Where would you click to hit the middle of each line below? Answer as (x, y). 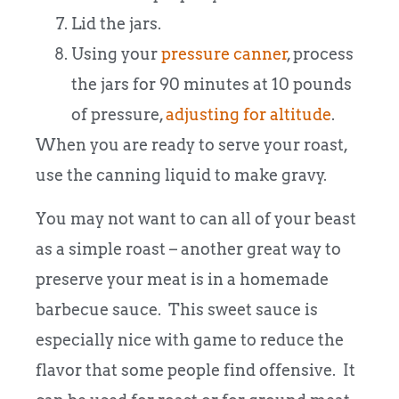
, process (321, 54)
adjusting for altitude (248, 115)
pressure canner (224, 54)
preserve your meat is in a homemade (182, 279)
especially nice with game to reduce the (190, 339)
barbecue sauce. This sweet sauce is (177, 309)
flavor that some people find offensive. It (195, 370)
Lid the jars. (116, 24)
